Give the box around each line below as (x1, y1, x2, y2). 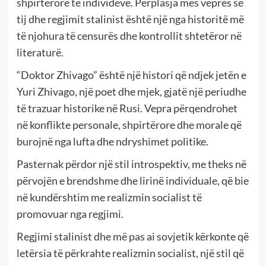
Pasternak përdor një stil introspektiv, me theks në (16, 157, 246, 171)
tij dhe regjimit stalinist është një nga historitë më (16, 12, 244, 26)
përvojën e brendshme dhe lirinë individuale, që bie (16, 174, 249, 188)
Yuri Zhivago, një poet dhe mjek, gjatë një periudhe (16, 85, 246, 99)
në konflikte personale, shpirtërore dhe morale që (16, 118, 242, 132)
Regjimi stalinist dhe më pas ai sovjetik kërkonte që (16, 230, 249, 243)
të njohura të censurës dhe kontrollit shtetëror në (16, 29, 242, 43)
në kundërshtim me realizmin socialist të (16, 191, 202, 204)
